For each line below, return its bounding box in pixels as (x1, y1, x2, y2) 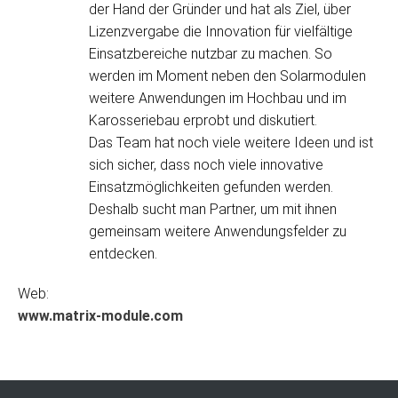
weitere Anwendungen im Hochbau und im (89, 90, 346, 107)
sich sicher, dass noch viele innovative (89, 156, 323, 173)
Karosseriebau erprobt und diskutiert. (89, 112, 317, 129)
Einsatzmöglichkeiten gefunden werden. (89, 179, 333, 195)
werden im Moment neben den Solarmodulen (89, 68, 366, 84)
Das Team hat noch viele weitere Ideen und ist (89, 134, 373, 151)
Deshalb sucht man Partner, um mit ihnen (89, 201, 337, 218)
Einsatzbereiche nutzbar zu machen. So (89, 45, 332, 62)
